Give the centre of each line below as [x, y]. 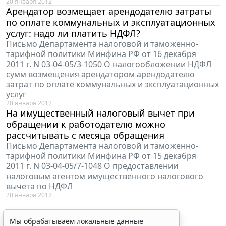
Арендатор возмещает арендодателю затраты [109, 11]
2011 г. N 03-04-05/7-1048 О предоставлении [92, 166]
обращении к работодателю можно [86, 124]
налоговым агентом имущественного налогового [105, 176]
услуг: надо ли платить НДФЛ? [73, 33]
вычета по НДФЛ [39, 186]
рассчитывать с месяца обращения [85, 135]
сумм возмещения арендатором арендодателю [100, 74]
